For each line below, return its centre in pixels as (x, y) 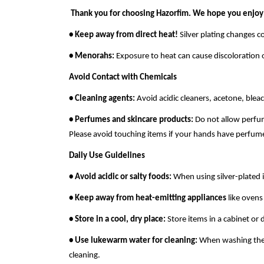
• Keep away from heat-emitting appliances (148, 198)
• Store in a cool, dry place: (117, 220)
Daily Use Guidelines (107, 156)
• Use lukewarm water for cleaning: (133, 241)
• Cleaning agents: (102, 99)
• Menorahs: (92, 56)
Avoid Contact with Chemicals (123, 77)
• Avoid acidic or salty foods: (120, 177)
